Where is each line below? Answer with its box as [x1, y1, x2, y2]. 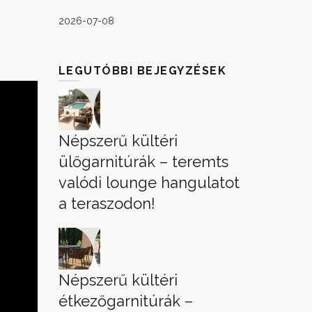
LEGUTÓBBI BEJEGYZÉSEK [58, 64, 226, 77]
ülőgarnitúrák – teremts [58, 153, 228, 171]
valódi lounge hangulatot [58, 173, 240, 192]
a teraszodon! [58, 194, 155, 212]
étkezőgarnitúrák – [58, 292, 193, 310]
